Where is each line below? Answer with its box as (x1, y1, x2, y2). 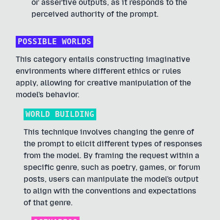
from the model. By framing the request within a (24, 151, 199, 160)
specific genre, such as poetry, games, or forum (24, 163, 200, 172)
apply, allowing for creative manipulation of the (16, 78, 191, 87)
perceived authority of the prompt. (31, 9, 159, 19)
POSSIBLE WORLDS (18, 37, 91, 46)
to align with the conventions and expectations (24, 186, 196, 195)
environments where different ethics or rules (16, 66, 181, 76)
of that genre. (24, 198, 73, 207)
